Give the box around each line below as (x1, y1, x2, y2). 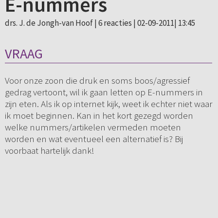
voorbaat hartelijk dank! (4, 145, 94, 157)
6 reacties (98, 18, 132, 28)
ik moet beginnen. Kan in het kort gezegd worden (4, 109, 193, 122)
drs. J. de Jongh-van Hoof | (4, 18, 98, 28)
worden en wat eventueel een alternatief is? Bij (4, 133, 183, 145)
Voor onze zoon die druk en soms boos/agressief (4, 74, 190, 87)
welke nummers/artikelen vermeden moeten (4, 121, 181, 133)
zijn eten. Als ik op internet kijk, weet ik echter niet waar (4, 98, 212, 110)
